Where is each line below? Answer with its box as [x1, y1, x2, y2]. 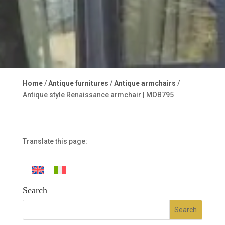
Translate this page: [22, 137, 87, 145]
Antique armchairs [114, 79, 176, 87]
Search [22, 185, 47, 196]
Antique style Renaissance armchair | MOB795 [22, 91, 174, 99]
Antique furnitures [48, 79, 108, 87]
